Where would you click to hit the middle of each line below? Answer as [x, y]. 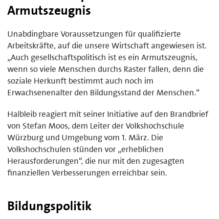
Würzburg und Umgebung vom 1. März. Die [85, 137]
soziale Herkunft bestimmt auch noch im [80, 80]
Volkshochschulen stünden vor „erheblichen [86, 149]
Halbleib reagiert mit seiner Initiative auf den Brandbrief [108, 114]
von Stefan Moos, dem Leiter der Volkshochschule [96, 125]
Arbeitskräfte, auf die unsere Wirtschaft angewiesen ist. [107, 45]
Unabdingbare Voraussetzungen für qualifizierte [94, 33]
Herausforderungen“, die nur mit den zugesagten [96, 161]
